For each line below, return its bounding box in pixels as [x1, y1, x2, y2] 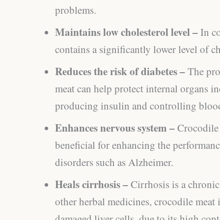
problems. [55, 3, 100, 17]
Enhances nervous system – [55, 120, 177, 136]
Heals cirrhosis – [55, 177, 131, 192]
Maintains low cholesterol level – [55, 25, 200, 40]
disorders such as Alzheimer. [55, 155, 177, 169]
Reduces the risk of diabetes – [55, 64, 188, 79]
